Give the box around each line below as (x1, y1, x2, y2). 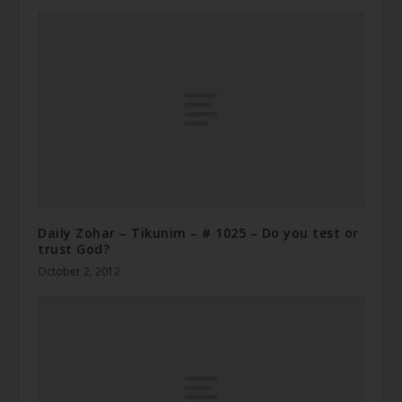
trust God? (38, 240, 110, 258)
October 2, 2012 (38, 263, 121, 279)
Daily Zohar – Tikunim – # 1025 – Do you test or (38, 223, 359, 241)
